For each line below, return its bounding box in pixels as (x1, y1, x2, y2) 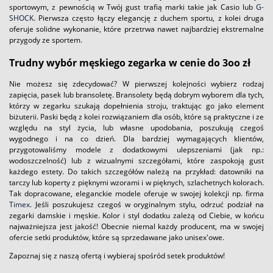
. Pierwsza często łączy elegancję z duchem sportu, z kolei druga (34, 12, 264, 23)
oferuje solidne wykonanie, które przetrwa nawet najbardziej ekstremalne (9, 23, 264, 34)
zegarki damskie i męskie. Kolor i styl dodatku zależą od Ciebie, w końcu (9, 210, 264, 221)
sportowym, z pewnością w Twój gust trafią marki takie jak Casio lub (9, 1, 256, 12)
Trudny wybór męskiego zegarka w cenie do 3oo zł (9, 55, 250, 69)
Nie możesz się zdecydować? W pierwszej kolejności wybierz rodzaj (9, 78, 264, 89)
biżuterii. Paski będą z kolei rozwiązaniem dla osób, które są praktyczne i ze (9, 111, 264, 122)
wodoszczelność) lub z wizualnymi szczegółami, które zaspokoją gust (9, 155, 264, 166)
